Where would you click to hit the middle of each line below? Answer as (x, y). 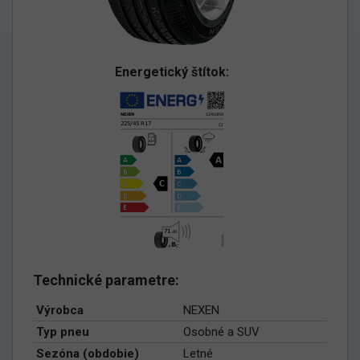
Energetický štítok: (172, 72)
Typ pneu (63, 331)
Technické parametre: (106, 280)
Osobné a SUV (221, 331)
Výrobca (60, 310)
